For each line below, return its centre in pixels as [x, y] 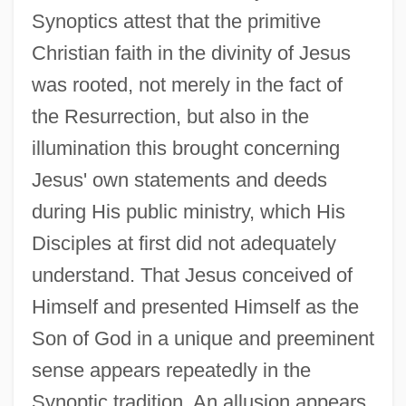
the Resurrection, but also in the [170, 116]
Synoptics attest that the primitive [176, 21]
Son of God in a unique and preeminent [203, 338]
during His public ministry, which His [188, 211]
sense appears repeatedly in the [171, 370]
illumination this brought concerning [185, 148]
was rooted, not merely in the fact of [187, 84]
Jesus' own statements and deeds [179, 179]
